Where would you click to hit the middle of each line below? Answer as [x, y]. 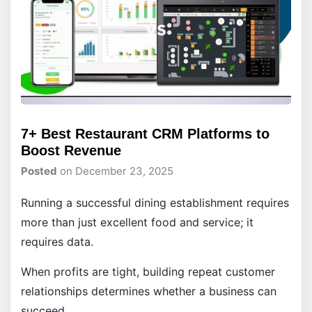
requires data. [59, 242]
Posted [39, 171]
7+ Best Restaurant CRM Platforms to [145, 133]
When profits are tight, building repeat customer [148, 272]
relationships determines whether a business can [149, 291]
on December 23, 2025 [115, 171]
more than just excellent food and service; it [137, 223]
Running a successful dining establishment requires [155, 203]
